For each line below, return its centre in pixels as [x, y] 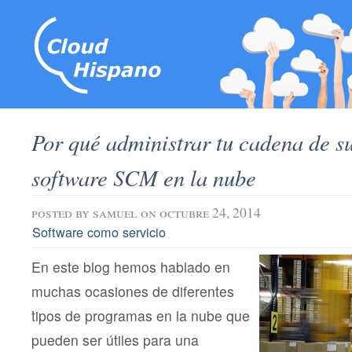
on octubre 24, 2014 [201, 213]
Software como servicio [99, 232]
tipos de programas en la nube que [141, 316]
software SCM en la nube [144, 177]
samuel [115, 213]
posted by [62, 213]
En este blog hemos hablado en [131, 267]
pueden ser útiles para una [115, 340]
